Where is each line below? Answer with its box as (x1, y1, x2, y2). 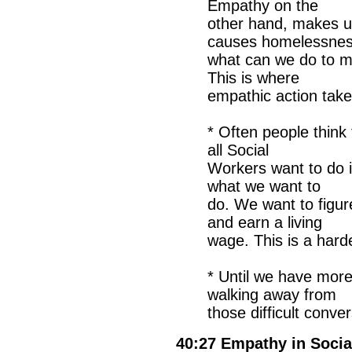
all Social (207, 141, 269, 159)
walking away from (207, 286, 336, 303)
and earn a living (207, 214, 322, 231)
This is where (207, 69, 299, 86)
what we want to (207, 178, 321, 195)
